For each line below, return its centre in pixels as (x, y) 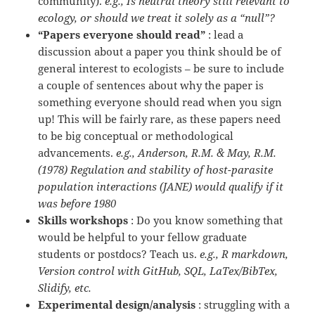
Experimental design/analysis (118, 305)
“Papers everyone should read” (123, 35)
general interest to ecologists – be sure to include (161, 69)
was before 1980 (77, 204)
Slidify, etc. (65, 288)
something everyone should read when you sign (160, 102)
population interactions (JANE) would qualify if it (161, 187)
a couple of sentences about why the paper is (151, 85)
